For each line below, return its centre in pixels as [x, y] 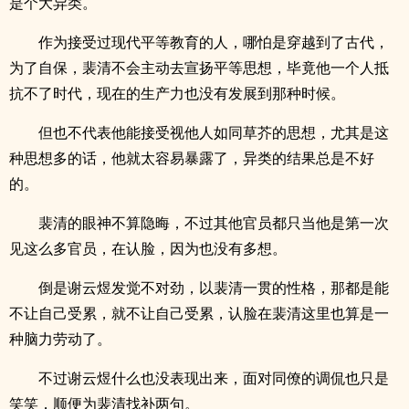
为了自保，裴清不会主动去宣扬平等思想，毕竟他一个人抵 [199, 68]
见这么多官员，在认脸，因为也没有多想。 [148, 248]
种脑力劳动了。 [60, 339]
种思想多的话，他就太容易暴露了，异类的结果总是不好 [192, 158]
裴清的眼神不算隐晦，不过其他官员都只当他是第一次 [214, 223]
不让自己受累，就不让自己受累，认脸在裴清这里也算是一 [199, 313]
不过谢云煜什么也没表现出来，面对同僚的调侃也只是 [214, 378]
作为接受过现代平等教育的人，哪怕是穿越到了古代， [214, 42]
